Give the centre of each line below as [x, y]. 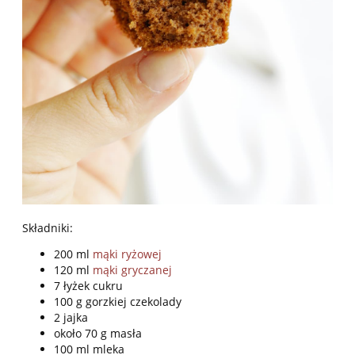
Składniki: [48, 228]
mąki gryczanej [132, 270]
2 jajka [71, 318]
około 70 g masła [98, 334]
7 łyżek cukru [88, 286]
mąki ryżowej [127, 254]
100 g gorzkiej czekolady [118, 302]
